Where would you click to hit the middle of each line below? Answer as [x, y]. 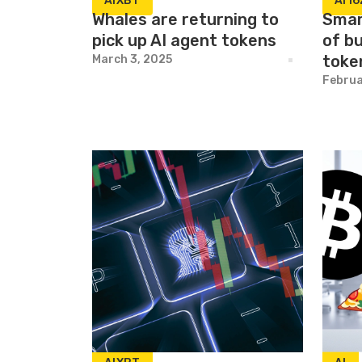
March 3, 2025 [132, 59]
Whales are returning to [185, 19]
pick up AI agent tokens [184, 40]
